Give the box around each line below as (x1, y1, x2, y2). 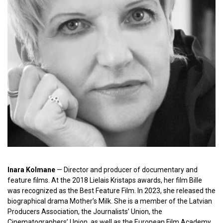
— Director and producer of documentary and (55, 166, 198, 174)
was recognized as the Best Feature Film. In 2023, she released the (7, 187, 216, 195)
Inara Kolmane (7, 166, 55, 174)
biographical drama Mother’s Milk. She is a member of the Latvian (7, 197, 212, 205)
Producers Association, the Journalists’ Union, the (7, 208, 162, 216)
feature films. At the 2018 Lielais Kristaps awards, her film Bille (7, 176, 202, 184)
